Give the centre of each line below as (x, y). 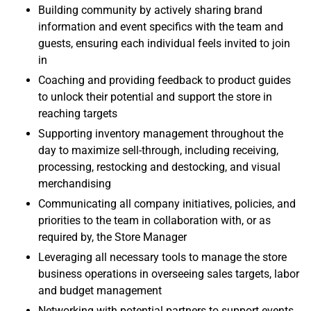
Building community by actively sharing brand (150, 10)
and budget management (100, 291)
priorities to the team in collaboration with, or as (154, 221)
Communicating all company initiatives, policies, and (167, 204)
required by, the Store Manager (112, 237)
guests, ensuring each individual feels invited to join (164, 44)
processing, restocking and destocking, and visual (159, 167)
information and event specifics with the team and (161, 27)
